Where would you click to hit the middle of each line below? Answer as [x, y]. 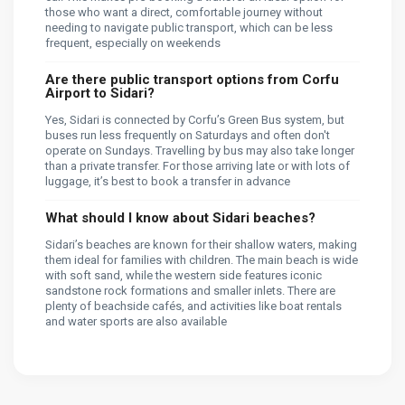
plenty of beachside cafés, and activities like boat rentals [193, 306]
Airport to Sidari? [100, 94]
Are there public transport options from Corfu [192, 80]
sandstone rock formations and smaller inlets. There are [190, 291]
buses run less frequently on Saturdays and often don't [188, 136]
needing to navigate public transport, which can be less [189, 28]
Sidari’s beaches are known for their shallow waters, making [201, 245]
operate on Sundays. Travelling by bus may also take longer [200, 151]
